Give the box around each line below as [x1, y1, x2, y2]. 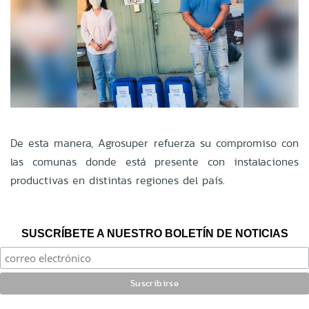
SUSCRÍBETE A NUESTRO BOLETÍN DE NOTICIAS [21, 228, 288, 240]
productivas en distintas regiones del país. [10, 172, 225, 189]
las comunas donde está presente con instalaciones [10, 154, 299, 170]
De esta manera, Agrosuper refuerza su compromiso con [10, 135, 299, 152]
